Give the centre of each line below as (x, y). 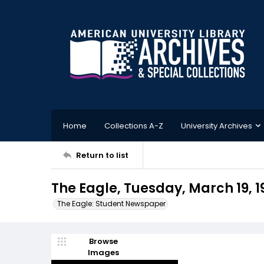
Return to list (102, 155)
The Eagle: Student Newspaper (111, 204)
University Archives (217, 126)
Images (103, 253)
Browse (103, 241)
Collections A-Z (134, 126)
